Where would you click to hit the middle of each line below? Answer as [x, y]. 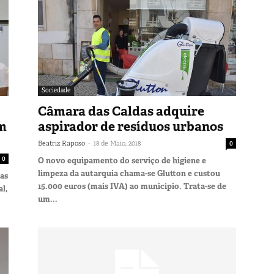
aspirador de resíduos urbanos [131, 126]
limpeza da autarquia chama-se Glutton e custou [129, 173]
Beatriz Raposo [61, 143]
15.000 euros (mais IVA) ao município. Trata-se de [132, 186]
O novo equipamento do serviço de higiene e [122, 160]
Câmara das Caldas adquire [121, 111]
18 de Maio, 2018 [117, 143]
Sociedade [56, 90]
